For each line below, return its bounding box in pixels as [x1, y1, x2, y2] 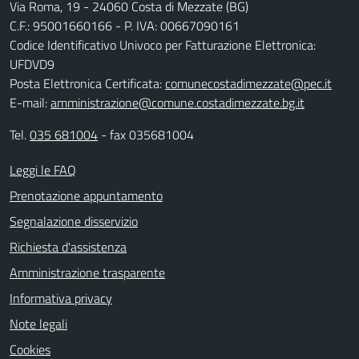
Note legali [10, 314, 67, 334]
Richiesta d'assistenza [10, 237, 127, 257]
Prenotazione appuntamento [10, 186, 163, 206]
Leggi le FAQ [10, 160, 76, 180]
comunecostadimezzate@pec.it [165, 74, 332, 94]
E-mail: [10, 93, 50, 113]
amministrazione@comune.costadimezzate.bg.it [50, 93, 305, 113]
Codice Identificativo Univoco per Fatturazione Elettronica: [10, 35, 316, 55]
